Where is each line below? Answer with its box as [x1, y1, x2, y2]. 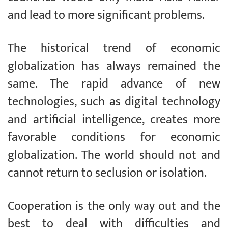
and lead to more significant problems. [8, 5, 205, 26]
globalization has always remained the [8, 56, 220, 77]
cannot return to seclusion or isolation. [8, 163, 207, 184]
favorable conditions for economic [8, 127, 220, 148]
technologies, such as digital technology [8, 92, 220, 112]
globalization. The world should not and [8, 145, 220, 166]
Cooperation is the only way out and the [8, 196, 220, 217]
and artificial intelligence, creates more [8, 109, 220, 130]
